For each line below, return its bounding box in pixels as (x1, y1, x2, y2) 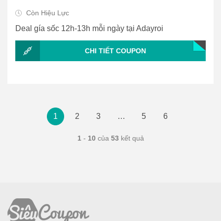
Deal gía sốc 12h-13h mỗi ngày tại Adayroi (15, 24, 163, 33)
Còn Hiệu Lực (24, 9, 69, 17)
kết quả (118, 134, 144, 143)
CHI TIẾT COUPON (85, 46, 146, 55)
